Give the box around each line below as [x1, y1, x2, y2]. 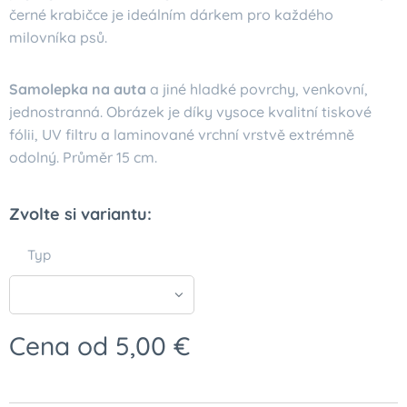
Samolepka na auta [9, 80, 146, 98]
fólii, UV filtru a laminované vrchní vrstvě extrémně [9, 125, 354, 144]
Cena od [9, 330, 115, 362]
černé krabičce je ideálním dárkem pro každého [9, 5, 333, 24]
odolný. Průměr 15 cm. [9, 148, 157, 166]
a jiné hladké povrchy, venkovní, [146, 80, 368, 98]
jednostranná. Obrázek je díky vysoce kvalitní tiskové [9, 103, 372, 121]
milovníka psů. [9, 28, 107, 46]
